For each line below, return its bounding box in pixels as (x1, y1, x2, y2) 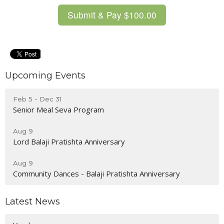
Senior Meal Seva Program (13, 104, 104, 114)
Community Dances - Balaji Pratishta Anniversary (13, 168, 180, 178)
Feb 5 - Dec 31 (13, 94, 61, 103)
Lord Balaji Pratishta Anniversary (13, 136, 125, 146)
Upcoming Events (5, 70, 85, 81)
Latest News (5, 195, 60, 207)
